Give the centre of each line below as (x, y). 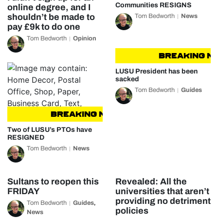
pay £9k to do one (44, 27)
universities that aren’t (162, 191)
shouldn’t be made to (51, 17)
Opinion (85, 38)
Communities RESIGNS (153, 5)
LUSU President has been (156, 71)
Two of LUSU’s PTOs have (50, 130)
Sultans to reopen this (53, 182)
